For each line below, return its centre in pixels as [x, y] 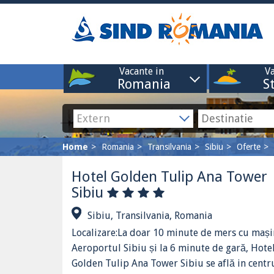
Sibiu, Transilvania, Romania [150, 216]
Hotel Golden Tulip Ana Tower [169, 177]
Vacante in [142, 71]
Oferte [249, 147]
